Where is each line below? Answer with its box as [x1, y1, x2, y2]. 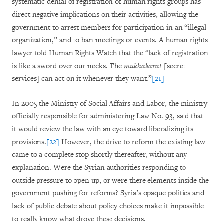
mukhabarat [124, 61, 162, 71]
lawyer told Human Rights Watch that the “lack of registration [12, 48, 208, 58]
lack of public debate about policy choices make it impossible [12, 201, 204, 211]
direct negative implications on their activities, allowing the [12, 10, 198, 19]
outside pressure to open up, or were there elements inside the [12, 176, 209, 185]
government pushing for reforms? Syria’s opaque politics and [12, 188, 204, 198]
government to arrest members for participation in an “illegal [12, 23, 206, 32]
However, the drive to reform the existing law [59, 137, 205, 147]
